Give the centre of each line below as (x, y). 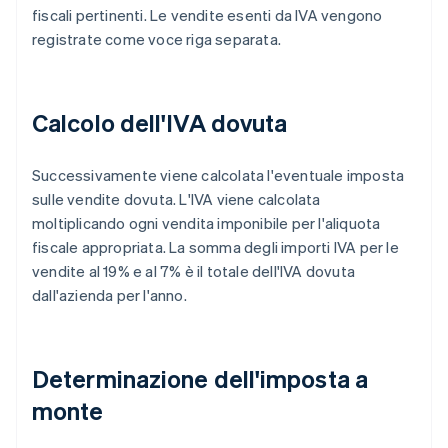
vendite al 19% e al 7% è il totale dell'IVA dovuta (193, 270)
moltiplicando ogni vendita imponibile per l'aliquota (206, 222)
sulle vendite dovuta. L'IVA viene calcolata (176, 198)
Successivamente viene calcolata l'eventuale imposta (218, 174)
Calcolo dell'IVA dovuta (160, 122)
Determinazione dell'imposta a (200, 378)
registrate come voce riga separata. (156, 38)
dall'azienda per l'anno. (109, 294)
